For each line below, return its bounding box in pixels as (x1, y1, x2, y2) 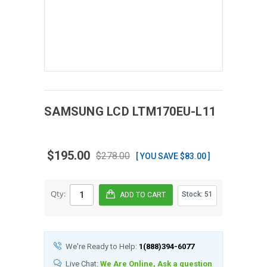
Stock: (182, 190, 204, 199)
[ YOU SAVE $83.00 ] (136, 151, 210, 161)
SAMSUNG (44, 104, 107, 119)
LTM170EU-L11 (132, 104, 216, 119)
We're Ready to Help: (66, 241, 139, 251)
